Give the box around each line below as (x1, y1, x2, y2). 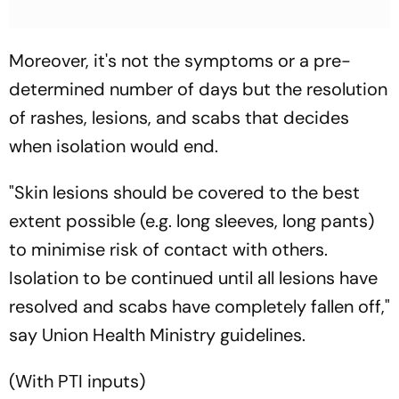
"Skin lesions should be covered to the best (9, 180, 360, 204)
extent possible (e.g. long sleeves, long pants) (9, 208, 374, 232)
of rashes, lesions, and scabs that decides (9, 105, 349, 129)
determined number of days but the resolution (9, 77, 387, 101)
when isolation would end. (9, 134, 218, 158)
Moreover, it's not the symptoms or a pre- (9, 48, 351, 72)
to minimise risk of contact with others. (9, 237, 328, 261)
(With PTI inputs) (9, 369, 145, 393)
